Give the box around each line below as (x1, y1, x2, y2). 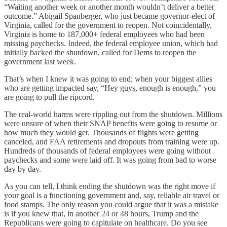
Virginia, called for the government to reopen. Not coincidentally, (4, 20, 212, 29)
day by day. (4, 164, 41, 173)
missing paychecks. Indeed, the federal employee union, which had (4, 39, 218, 48)
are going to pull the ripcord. (4, 92, 95, 101)
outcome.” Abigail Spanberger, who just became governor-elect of (4, 11, 215, 20)
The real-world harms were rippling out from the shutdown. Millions (4, 109, 222, 119)
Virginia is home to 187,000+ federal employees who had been (4, 29, 205, 39)
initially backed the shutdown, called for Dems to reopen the (4, 48, 196, 57)
